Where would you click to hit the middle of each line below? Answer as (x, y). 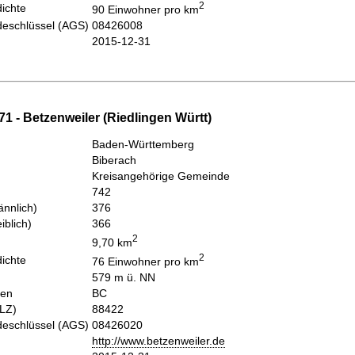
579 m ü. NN (124, 278)
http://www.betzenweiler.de (158, 341)
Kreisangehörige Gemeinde (161, 176)
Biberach (114, 160)
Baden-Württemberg (143, 145)
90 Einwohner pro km (145, 9)
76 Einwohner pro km (145, 262)
